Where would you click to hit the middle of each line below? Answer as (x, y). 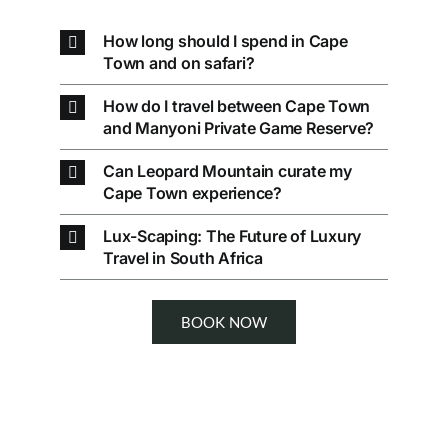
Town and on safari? (178, 63)
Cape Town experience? (192, 193)
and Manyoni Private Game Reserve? (238, 128)
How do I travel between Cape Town (236, 106)
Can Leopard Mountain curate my (227, 171)
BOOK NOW (224, 322)
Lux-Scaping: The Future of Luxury (232, 236)
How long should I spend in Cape (225, 41)
